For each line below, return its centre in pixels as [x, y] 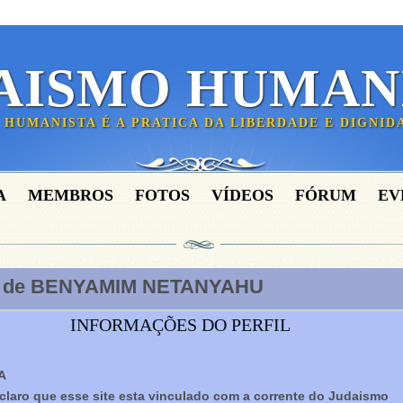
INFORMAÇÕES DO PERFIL [180, 325]
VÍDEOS [242, 195]
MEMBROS [71, 195]
